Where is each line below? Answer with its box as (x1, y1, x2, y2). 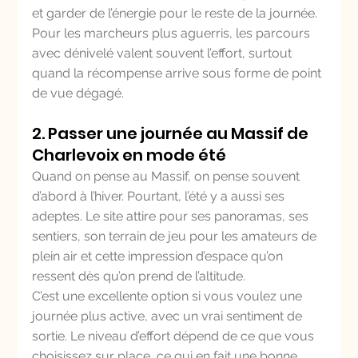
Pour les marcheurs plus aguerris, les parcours (32, 26, 314, 41)
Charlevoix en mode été (32, 144, 227, 166)
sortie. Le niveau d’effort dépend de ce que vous (32, 328, 318, 344)
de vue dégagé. (32, 86, 125, 101)
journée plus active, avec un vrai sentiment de (32, 308, 306, 324)
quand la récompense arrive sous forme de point (32, 66, 325, 81)
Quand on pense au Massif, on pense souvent (32, 169, 304, 184)
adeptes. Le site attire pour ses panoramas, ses (32, 209, 312, 224)
